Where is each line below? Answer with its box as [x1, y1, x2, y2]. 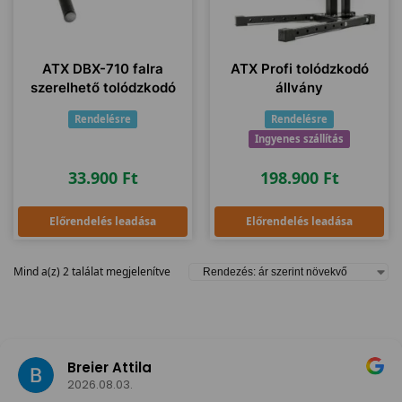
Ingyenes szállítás [255, 132, 344, 145]
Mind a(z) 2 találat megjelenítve [13, 264, 170, 279]
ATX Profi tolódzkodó [230, 60, 369, 77]
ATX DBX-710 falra [42, 60, 163, 77]
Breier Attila [67, 357, 152, 377]
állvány [275, 79, 323, 96]
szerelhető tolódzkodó [30, 79, 176, 96]
